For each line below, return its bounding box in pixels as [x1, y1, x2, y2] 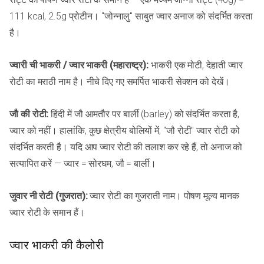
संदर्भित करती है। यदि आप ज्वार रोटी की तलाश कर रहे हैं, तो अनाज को [9, 141, 243, 153]
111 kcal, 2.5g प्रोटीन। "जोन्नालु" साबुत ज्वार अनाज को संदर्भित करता [9, 10, 253, 22]
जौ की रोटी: [9, 108, 49, 120]
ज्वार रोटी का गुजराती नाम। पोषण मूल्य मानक [87, 190, 239, 202]
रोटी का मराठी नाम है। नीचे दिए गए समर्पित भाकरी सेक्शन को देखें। [9, 75, 230, 87]
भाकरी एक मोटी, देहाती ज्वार [148, 59, 243, 71]
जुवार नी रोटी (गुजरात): [9, 190, 88, 202]
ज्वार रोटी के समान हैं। [9, 206, 85, 218]
